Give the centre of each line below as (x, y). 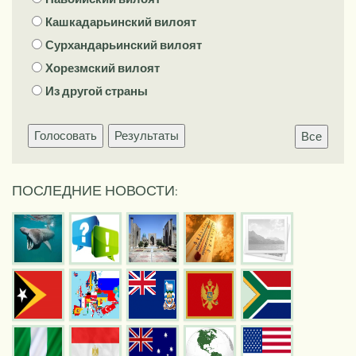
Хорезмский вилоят (103, 68)
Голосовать (66, 135)
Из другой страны (97, 91)
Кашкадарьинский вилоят (121, 21)
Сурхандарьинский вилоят (124, 44)
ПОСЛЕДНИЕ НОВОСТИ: (95, 190)
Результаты (147, 135)
